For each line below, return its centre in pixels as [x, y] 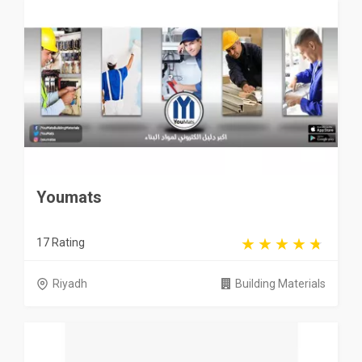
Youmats [69, 198]
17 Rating [61, 243]
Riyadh [70, 284]
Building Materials [280, 284]
